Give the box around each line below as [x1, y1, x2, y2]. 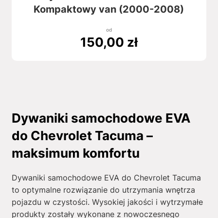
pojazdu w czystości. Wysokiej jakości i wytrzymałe [11, 197, 203, 207]
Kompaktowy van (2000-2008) [34, 3, 184, 15]
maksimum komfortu [11, 145, 140, 161]
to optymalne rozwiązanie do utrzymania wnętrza [11, 185, 195, 195]
